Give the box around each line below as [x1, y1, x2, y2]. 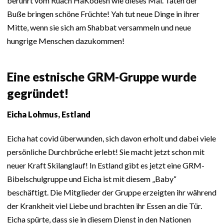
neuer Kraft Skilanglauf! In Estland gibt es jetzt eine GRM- [7, 160, 204, 170]
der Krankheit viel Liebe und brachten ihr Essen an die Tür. [7, 201, 202, 211]
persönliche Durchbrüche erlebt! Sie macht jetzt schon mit [7, 147, 204, 157]
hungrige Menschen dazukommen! [7, 36, 124, 46]
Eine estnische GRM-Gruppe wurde [7, 69, 196, 84]
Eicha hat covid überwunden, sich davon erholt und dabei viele [7, 133, 216, 143]
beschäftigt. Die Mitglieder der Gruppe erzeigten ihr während [7, 187, 216, 197]
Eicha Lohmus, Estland [7, 109, 90, 119]
